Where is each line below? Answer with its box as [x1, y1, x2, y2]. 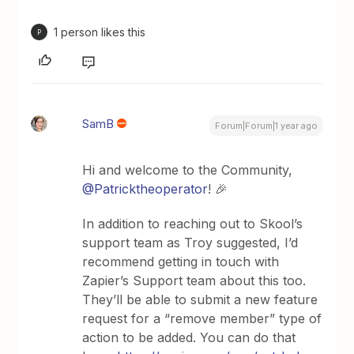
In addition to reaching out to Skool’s [82, 216, 303, 232]
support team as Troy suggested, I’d [82, 235, 299, 250]
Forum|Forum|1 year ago [214, 120, 318, 131]
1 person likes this [54, 25, 146, 39]
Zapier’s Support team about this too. [82, 273, 307, 288]
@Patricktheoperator [82, 181, 209, 197]
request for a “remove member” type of [82, 311, 322, 326]
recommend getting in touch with [82, 254, 280, 269]
